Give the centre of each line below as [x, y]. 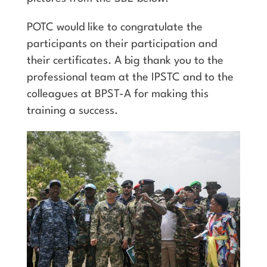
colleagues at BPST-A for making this [117, 94]
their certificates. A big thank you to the [125, 60]
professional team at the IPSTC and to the [130, 77]
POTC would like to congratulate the [114, 27]
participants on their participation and [122, 44]
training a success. [72, 111]
